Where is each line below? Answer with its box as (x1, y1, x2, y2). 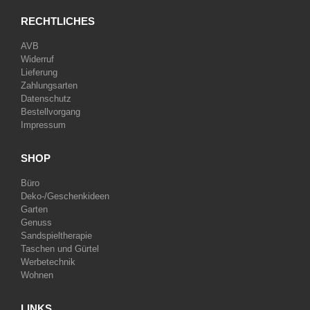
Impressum (21, 120, 66, 131)
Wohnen (21, 270, 53, 281)
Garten (21, 204, 48, 215)
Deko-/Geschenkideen (21, 191, 109, 202)
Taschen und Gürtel (21, 244, 99, 255)
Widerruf (21, 54, 54, 65)
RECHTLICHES (21, 15, 95, 28)
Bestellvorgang (21, 107, 80, 118)
